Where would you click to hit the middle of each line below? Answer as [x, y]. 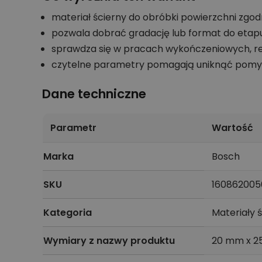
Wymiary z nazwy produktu [109, 240]
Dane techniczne [94, 94]
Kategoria [68, 212]
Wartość [232, 127]
